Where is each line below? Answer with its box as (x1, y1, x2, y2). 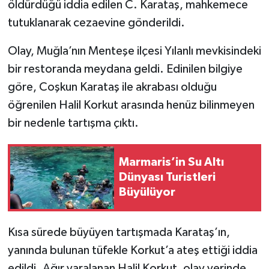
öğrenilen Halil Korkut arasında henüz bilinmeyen (7, 98, 255, 111)
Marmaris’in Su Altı (119, 156, 224, 169)
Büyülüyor (119, 186, 175, 199)
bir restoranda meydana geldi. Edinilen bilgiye (7, 62, 243, 75)
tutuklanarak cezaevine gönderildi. (7, 16, 185, 29)
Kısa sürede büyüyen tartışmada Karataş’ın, (7, 226, 230, 238)
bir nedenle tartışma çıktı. (7, 116, 139, 129)
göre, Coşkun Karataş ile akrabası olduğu (7, 80, 217, 93)
